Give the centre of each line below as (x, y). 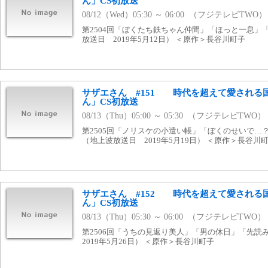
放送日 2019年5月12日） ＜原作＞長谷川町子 (164, 39)
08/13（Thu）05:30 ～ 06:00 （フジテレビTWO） (174, 217)
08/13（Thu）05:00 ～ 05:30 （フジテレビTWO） (174, 116)
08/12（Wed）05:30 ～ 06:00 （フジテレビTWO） (174, 15)
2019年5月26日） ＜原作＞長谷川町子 (148, 242)
